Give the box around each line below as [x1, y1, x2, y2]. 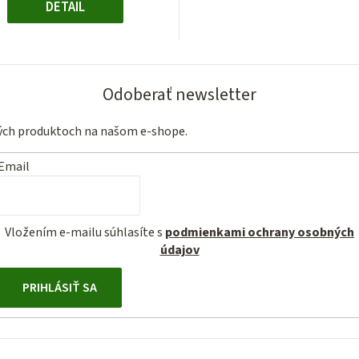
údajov [159, 240, 200, 259]
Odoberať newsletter [103, 82, 256, 108]
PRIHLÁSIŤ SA [22, 278, 97, 296]
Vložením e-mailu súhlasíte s [5, 223, 165, 241]
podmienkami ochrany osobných [165, 223, 354, 241]
